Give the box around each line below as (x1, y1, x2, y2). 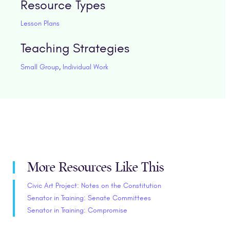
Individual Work (62, 62, 108, 71)
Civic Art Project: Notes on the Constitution (27, 181, 161, 190)
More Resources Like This (27, 160, 164, 175)
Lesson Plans (20, 18, 60, 28)
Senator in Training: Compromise (27, 206, 127, 215)
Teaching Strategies (20, 41, 129, 56)
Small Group (20, 62, 59, 71)
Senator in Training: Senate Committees (27, 194, 151, 203)
